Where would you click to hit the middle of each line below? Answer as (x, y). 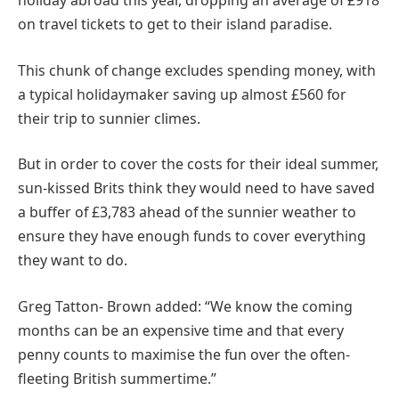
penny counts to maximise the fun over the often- (184, 354)
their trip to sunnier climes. (109, 118)
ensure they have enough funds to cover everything (192, 236)
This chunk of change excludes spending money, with (197, 70)
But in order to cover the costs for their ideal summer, (198, 164)
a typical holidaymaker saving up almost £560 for (182, 94)
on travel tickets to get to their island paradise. (175, 24)
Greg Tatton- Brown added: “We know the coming (185, 306)
